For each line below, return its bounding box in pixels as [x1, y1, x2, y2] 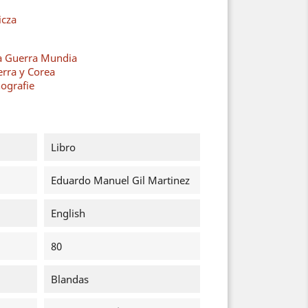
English [50, 206, 85, 220]
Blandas [50, 272, 89, 286]
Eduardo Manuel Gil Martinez [50, 173, 190, 187]
